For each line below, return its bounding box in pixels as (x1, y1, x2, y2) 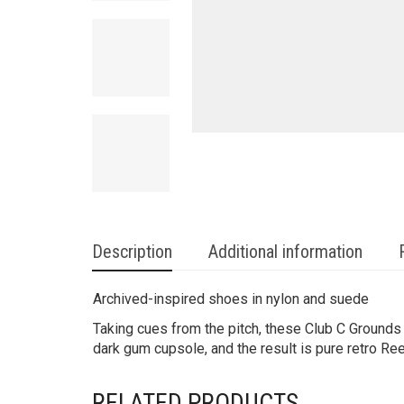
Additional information (208, 241, 363, 262)
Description (92, 241, 172, 262)
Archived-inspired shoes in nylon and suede (93, 290, 369, 308)
